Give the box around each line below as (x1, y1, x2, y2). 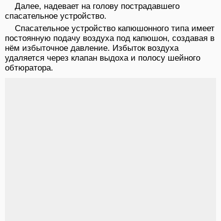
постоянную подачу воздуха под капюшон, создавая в (5, 33, 215, 43)
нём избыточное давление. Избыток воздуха (5, 43, 179, 53)
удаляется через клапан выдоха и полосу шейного (5, 53, 200, 63)
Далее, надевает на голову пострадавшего (15, 1, 180, 11)
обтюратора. (5, 63, 53, 73)
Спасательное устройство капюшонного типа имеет (15, 23, 215, 33)
